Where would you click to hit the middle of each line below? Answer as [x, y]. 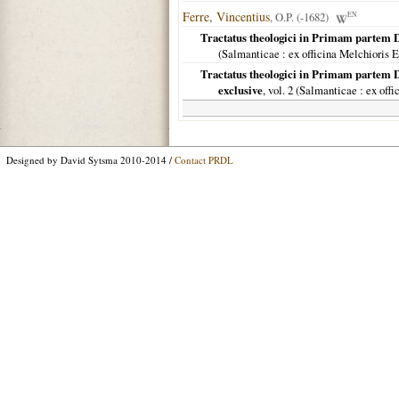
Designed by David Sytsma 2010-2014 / [90, 160]
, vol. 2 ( [281, 90]
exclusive [240, 90]
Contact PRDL [204, 160]
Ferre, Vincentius [226, 16]
